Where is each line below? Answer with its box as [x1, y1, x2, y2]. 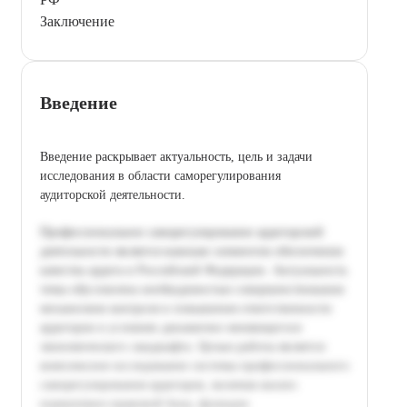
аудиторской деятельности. [40, 187, 185, 202]
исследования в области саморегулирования [40, 168, 281, 183]
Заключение [40, 13, 114, 29]
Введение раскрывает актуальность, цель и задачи [40, 149, 313, 164]
